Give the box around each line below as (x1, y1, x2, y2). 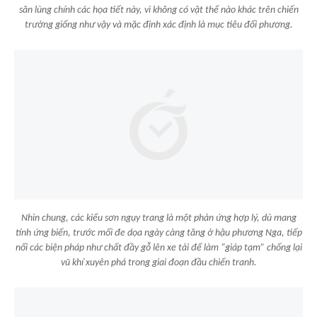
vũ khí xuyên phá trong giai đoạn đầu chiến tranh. (60, 258, 257, 269)
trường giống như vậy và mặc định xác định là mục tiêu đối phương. (24, 19, 293, 30)
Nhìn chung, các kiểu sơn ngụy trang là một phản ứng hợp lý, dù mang (21, 213, 296, 224)
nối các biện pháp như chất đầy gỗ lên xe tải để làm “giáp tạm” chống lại (15, 243, 302, 254)
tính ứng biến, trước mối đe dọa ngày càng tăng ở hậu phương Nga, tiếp (15, 228, 302, 239)
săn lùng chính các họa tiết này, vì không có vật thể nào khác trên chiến (18, 4, 299, 16)
